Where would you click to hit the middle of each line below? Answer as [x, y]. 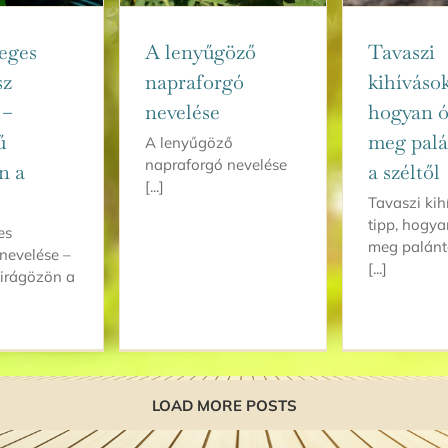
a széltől [404, 171]
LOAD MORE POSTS [224, 406]
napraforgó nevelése [216, 164]
